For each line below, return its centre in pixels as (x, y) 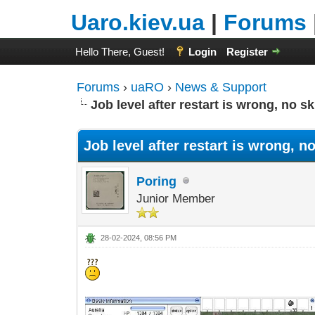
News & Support (221, 87)
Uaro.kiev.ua (137, 22)
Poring (157, 181)
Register (247, 52)
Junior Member (176, 199)
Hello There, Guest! (121, 52)
